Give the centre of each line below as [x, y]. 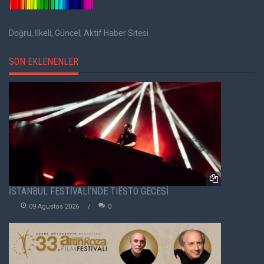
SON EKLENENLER [44, 61]
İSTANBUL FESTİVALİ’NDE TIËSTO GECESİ [89, 191]
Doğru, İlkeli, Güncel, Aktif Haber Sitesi [79, 33]
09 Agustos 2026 [54, 206]
